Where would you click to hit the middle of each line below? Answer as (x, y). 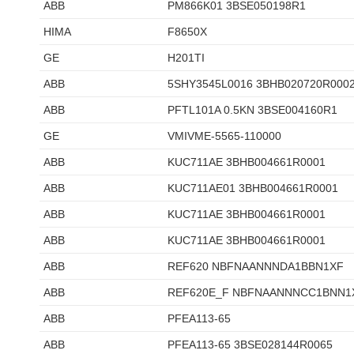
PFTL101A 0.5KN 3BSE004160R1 (252, 110)
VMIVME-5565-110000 (224, 136)
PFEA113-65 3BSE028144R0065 (250, 345)
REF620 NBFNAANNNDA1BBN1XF (256, 266)
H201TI (186, 58)
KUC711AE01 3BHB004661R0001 (253, 188)
